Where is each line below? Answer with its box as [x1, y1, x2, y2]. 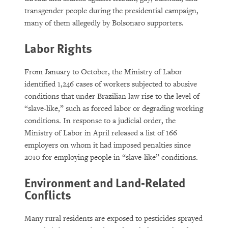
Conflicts [24, 186, 71, 203]
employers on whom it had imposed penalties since [24, 140, 191, 150]
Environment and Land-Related [24, 174, 185, 191]
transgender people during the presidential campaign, [24, 6, 198, 16]
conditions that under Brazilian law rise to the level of [24, 92, 199, 101]
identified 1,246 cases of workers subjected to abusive [24, 79, 197, 89]
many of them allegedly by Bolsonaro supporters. [24, 18, 184, 28]
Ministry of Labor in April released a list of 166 [24, 128, 177, 138]
